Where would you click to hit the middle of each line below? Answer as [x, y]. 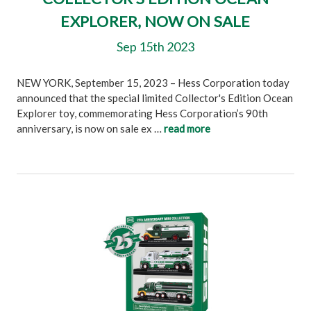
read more [187, 128]
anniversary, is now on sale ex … [90, 128]
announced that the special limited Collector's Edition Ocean [155, 98]
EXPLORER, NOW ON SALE [155, 21]
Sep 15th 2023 [155, 47]
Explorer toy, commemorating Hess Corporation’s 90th [142, 113]
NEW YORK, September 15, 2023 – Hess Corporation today [153, 83]
